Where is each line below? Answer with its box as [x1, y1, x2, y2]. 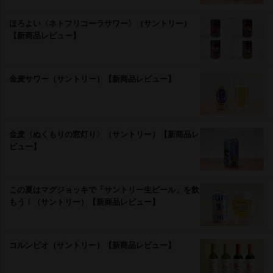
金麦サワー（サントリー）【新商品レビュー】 [9, 72, 175, 84]
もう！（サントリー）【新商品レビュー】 [9, 195, 160, 207]
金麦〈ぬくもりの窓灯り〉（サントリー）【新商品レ [9, 127, 199, 140]
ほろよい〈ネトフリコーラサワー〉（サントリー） [9, 16, 191, 29]
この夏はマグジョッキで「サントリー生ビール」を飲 [9, 183, 199, 195]
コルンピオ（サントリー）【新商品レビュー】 [9, 238, 175, 250]
